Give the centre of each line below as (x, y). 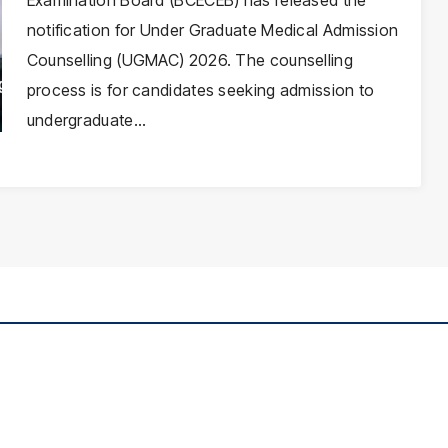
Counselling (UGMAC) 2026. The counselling (189, 60)
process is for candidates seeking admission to (200, 90)
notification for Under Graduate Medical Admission (212, 30)
